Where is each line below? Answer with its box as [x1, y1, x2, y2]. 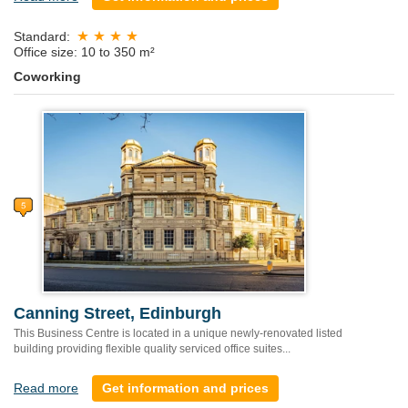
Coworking [14, 69, 81, 85]
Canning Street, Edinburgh [14, 304, 221, 323]
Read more [14, 381, 78, 396]
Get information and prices [102, 381, 269, 396]
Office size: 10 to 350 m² [14, 45, 155, 60]
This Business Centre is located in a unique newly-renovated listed [14, 327, 342, 341]
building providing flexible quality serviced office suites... [14, 342, 291, 356]
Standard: [14, 28, 70, 44]
